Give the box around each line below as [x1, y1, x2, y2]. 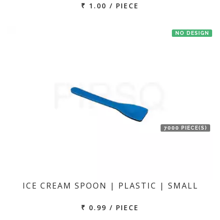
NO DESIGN [175, 29, 209, 36]
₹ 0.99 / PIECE [81, 203, 139, 212]
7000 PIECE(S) [164, 124, 207, 131]
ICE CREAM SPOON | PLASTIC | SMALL [23, 180, 198, 191]
